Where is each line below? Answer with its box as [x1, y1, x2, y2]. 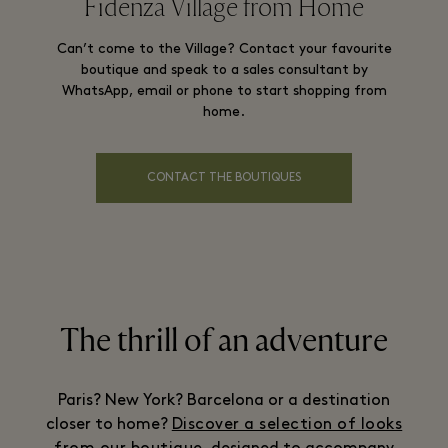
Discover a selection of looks [171, 417, 403, 433]
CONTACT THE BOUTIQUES [147, 172, 301, 184]
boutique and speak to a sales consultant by [80, 63, 368, 78]
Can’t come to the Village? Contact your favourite [56, 42, 392, 57]
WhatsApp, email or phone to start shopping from [61, 84, 387, 99]
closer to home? [45, 417, 172, 433]
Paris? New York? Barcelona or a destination [58, 393, 390, 409]
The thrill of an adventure [60, 321, 388, 361]
